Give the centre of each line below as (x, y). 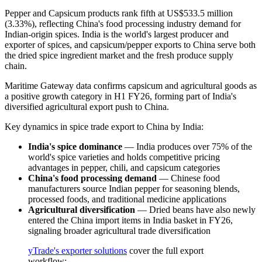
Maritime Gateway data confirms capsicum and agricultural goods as (131, 86)
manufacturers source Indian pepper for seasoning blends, (134, 189)
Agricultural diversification (82, 210)
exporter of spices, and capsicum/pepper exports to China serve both (130, 45)
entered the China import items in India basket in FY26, (130, 220)
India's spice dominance (75, 147)
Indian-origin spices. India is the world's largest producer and (117, 35)
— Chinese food (188, 178)
